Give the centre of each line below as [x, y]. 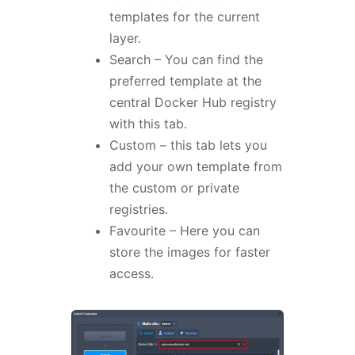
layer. [127, 38]
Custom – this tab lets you [188, 145]
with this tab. [148, 124]
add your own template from [195, 167]
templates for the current [184, 17]
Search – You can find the [186, 60]
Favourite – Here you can [184, 231]
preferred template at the [185, 81]
